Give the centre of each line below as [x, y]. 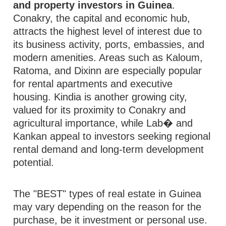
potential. [34, 162]
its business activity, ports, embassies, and [109, 44]
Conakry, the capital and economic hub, [102, 18]
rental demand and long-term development [109, 149]
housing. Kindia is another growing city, [100, 97]
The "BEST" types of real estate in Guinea [107, 194]
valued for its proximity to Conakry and [100, 110]
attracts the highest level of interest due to [108, 31]
